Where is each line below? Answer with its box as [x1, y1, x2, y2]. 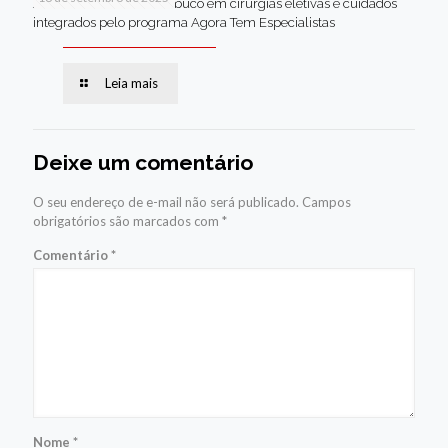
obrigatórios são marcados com [33, 213, 222, 229]
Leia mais [105, 75, 159, 91]
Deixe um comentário [33, 150, 253, 175]
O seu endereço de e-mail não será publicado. [33, 194, 299, 210]
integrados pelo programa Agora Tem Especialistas [33, 15, 335, 30]
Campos [302, 194, 351, 210]
